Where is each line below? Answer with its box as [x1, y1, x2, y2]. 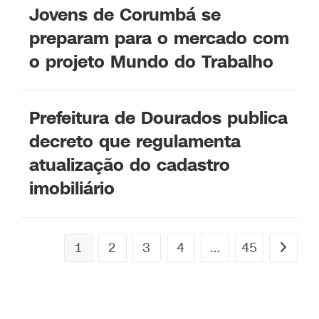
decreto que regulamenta [29, 130, 241, 155]
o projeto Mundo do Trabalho [29, 50, 274, 75]
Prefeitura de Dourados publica [29, 106, 288, 131]
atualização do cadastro [29, 153, 231, 178]
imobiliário [29, 177, 115, 202]
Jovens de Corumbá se [29, 3, 221, 28]
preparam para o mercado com [29, 26, 290, 51]
